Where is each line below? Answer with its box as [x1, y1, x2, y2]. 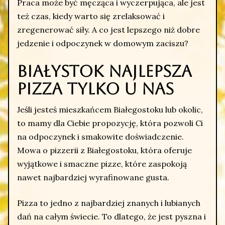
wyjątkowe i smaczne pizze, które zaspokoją [17, 159, 187, 169]
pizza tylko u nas [17, 79, 174, 98]
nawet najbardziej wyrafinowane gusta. [17, 172, 169, 182]
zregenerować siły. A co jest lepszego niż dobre [17, 24, 200, 35]
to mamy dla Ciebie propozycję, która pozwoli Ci [17, 118, 203, 128]
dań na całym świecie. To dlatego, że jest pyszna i [17, 211, 206, 221]
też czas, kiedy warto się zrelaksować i [17, 11, 165, 21]
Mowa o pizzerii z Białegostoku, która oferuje [17, 145, 192, 155]
